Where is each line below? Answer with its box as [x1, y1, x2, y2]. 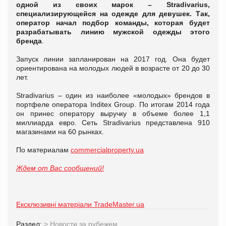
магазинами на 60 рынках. [16, 127, 106, 136]
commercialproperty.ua [71, 145, 144, 154]
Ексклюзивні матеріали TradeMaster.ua [16, 200, 144, 208]
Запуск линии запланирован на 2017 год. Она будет [16, 54, 210, 63]
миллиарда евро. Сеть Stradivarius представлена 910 [16, 118, 210, 127]
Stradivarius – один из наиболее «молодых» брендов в [16, 91, 210, 99]
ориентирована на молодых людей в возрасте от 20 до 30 [16, 64, 210, 72]
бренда [16, 36, 42, 45]
